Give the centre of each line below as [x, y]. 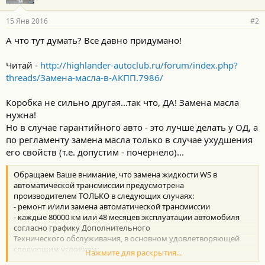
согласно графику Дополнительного [82, 228]
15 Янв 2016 [27, 21]
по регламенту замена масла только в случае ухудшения [129, 140]
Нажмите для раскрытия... [133, 253]
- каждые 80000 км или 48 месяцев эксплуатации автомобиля [127, 217]
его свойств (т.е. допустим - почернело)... [95, 152]
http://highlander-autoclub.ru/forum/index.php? [139, 65]
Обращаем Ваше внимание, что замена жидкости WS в [115, 175]
